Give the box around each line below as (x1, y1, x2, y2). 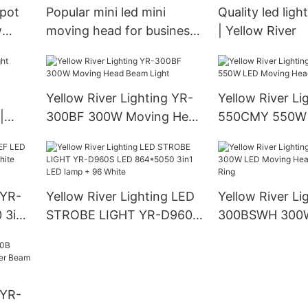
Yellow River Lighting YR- (45, 91, 193, 106)
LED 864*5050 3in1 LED (45, 226, 186, 241)
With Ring (217, 245, 274, 260)
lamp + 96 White (45, 245, 142, 260)
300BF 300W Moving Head (45, 109, 203, 124)
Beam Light (45, 128, 112, 143)
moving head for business (45, 23, 196, 38)
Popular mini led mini (45, 5, 166, 20)
